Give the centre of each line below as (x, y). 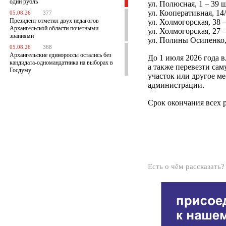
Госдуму (20, 70)
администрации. (176, 85)
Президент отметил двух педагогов (54, 21)
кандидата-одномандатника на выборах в (61, 63)
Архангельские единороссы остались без (61, 55)
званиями (22, 36)
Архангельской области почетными (54, 28)
